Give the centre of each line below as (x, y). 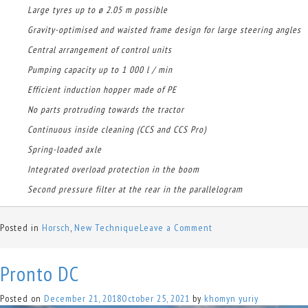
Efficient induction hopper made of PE (102, 89)
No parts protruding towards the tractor (106, 109)
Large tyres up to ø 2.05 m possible (98, 9)
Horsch (56, 227)
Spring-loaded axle (65, 149)
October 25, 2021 (156, 298)
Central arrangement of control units (100, 49)
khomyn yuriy (231, 298)
